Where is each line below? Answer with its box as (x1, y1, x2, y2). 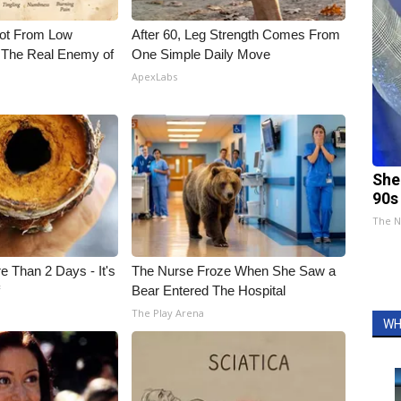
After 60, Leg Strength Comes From (132, 27, 341, 42)
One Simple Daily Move (132, 47, 271, 62)
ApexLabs (132, 70, 178, 83)
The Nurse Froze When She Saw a (132, 263, 337, 278)
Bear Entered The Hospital (132, 283, 286, 298)
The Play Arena (132, 306, 205, 320)
